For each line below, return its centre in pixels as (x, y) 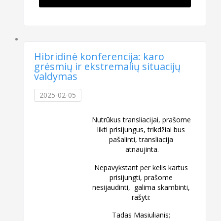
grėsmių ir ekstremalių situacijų (108, 67)
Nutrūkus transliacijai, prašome (141, 119)
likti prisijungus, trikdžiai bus (141, 129)
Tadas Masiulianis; (141, 215)
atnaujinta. (141, 149)
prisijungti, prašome (141, 177)
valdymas (56, 76)
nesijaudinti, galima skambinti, (141, 187)
